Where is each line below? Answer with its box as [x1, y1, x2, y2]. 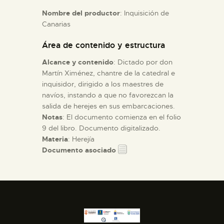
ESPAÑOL [57, 19, 105, 31]
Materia [42, 134, 68, 143]
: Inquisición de [120, 8, 169, 17]
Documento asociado [42, 145, 116, 154]
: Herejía [68, 134, 94, 143]
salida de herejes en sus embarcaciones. [42, 101, 175, 110]
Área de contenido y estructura [42, 39, 165, 50]
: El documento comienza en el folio [62, 112, 181, 121]
